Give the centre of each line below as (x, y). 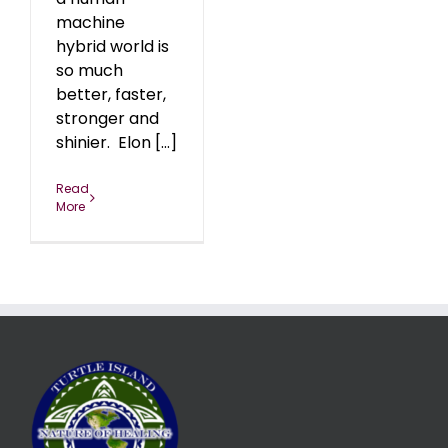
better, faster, (111, 95)
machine (90, 23)
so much (89, 71)
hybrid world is (112, 47)
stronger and (107, 119)
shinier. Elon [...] (116, 143)
